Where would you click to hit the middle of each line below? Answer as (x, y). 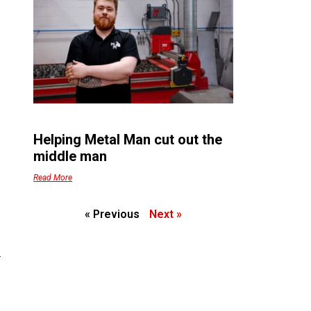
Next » (166, 214)
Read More (53, 177)
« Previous (112, 214)
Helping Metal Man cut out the (128, 139)
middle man (70, 156)
